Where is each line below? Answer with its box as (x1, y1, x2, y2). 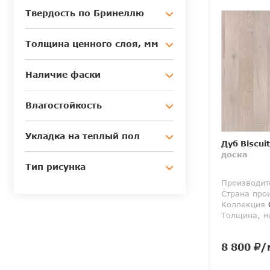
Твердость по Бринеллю (25, 8, 144, 19)
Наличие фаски (25, 69, 101, 80)
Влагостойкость (25, 100, 102, 111)
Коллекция (221, 199, 265, 210)
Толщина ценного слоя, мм (25, 39, 159, 49)
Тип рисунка (25, 162, 86, 172)
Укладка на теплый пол (25, 131, 140, 142)
